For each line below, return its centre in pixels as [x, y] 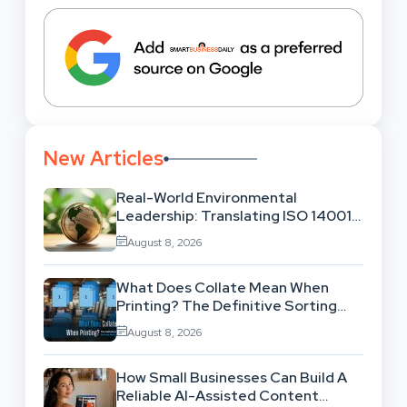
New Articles [104, 159]
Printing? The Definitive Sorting [227, 305]
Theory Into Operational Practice [231, 233]
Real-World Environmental [207, 197]
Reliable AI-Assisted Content [218, 395]
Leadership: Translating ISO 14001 [234, 215]
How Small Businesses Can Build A [232, 377]
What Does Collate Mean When [223, 287]
